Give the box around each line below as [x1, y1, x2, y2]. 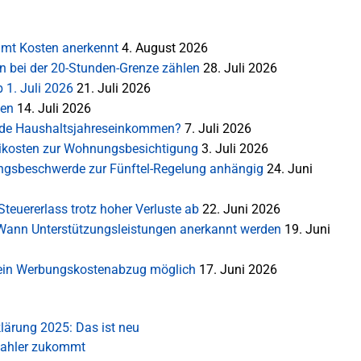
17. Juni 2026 [199, 261, 277, 277]
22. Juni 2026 [202, 201, 280, 217]
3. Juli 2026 [201, 140, 268, 156]
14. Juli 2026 [17, 100, 91, 116]
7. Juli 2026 [185, 120, 251, 136]
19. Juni [284, 221, 330, 237]
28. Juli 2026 [203, 60, 277, 76]
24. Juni [267, 160, 313, 176]
